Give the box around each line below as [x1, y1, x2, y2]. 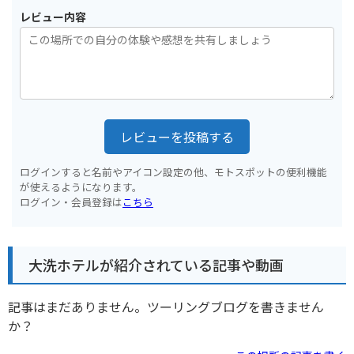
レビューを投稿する [120, 126, 234, 146]
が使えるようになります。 [20, 179, 142, 194]
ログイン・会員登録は [20, 194, 122, 209]
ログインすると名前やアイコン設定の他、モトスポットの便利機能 [20, 164, 327, 179]
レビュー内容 [20, 8, 86, 24]
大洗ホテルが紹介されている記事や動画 [28, 254, 284, 276]
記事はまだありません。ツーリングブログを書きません [8, 297, 324, 317]
